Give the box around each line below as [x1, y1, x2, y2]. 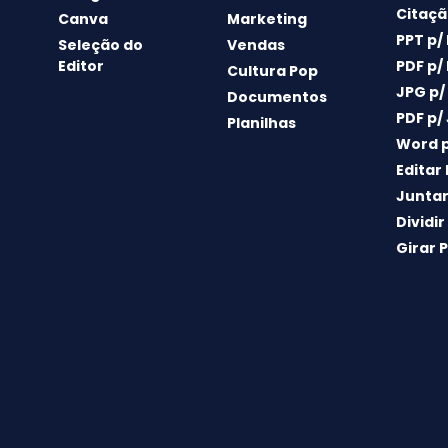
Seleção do [57, 35, 143, 56]
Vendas [226, 35, 285, 56]
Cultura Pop [226, 61, 318, 82]
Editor [57, 56, 104, 77]
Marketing [226, 9, 307, 30]
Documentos [226, 87, 327, 108]
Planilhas [226, 113, 296, 134]
